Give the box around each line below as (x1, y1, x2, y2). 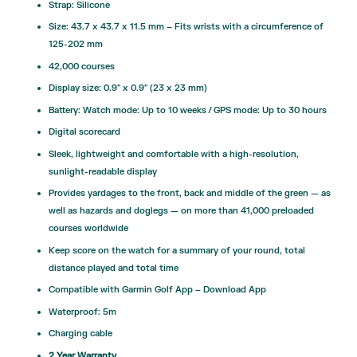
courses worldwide (48, 222, 128, 235)
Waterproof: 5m (48, 305, 116, 318)
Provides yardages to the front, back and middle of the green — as (48, 187, 331, 200)
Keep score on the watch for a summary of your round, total (48, 244, 305, 257)
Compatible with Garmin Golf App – (48, 284, 203, 296)
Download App (202, 284, 266, 296)
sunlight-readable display (48, 165, 157, 178)
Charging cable (48, 328, 112, 340)
